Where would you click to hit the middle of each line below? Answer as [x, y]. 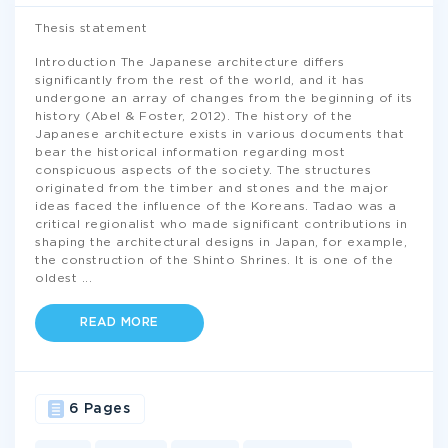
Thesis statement [91, 28]
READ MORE [119, 322]
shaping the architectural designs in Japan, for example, [221, 242]
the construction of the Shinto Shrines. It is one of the [214, 260]
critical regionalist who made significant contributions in [221, 224]
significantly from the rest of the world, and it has [199, 80]
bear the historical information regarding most [190, 152]
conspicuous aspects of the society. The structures [203, 170]
